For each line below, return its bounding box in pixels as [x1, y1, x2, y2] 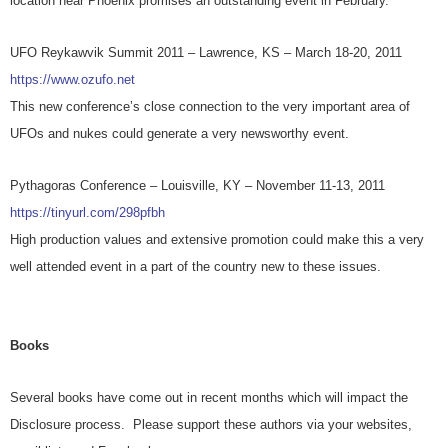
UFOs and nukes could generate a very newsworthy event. [10, 126, 349, 142]
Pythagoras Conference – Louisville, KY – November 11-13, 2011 [10, 178, 385, 194]
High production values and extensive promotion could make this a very [10, 232, 424, 248]
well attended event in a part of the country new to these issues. [10, 259, 381, 275]
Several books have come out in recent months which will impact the [10, 390, 408, 406]
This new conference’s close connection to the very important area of [10, 99, 410, 115]
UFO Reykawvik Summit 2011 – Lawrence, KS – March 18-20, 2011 [10, 45, 402, 61]
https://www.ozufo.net [10, 72, 135, 88]
